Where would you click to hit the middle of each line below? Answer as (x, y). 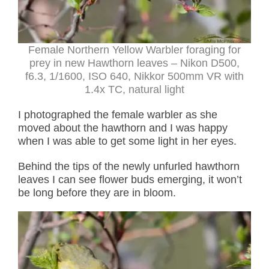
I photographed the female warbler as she (118, 114)
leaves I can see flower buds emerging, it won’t (130, 179)
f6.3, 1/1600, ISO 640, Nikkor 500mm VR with (134, 76)
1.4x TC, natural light (134, 89)
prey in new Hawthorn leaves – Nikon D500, (134, 63)
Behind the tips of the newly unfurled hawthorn (129, 166)
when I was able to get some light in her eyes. (127, 141)
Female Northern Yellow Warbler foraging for (134, 50)
